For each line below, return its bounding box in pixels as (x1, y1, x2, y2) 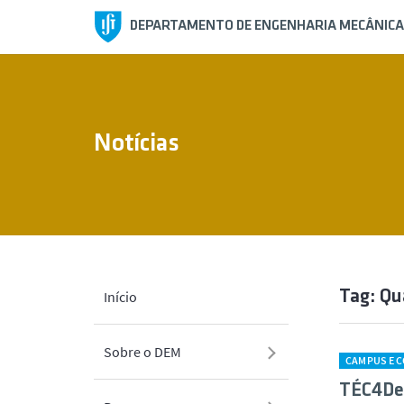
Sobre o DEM (104, 343, 181, 361)
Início (104, 288, 137, 306)
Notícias (94, 132, 179, 157)
